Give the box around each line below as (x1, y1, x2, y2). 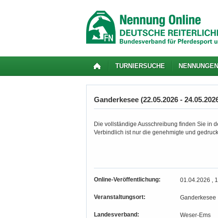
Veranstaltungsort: (94, 194, 145, 200)
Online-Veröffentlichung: (94, 176, 161, 183)
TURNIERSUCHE (115, 62, 165, 70)
